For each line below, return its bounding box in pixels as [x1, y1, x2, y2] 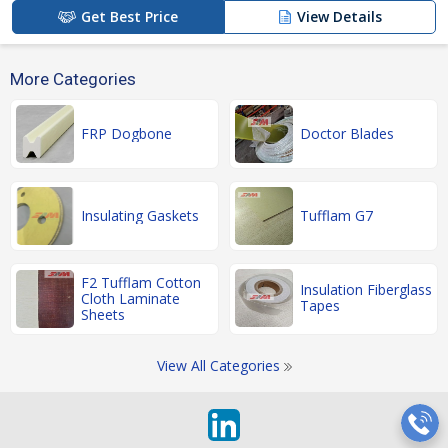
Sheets [81, 305, 125, 325]
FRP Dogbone [81, 124, 172, 144]
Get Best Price [81, 7, 178, 27]
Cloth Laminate [81, 289, 180, 309]
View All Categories [156, 356, 284, 376]
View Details [297, 7, 382, 27]
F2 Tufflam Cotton [81, 273, 201, 293]
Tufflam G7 [300, 206, 373, 226]
